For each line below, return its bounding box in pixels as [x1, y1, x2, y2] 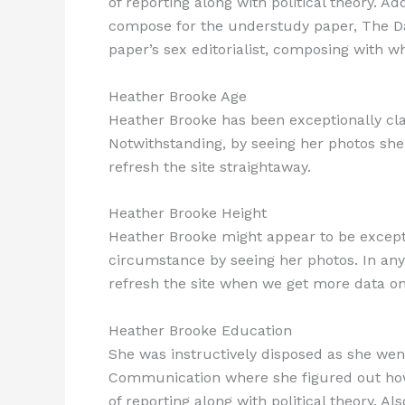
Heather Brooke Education [108, 321, 292, 339]
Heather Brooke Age [108, 87, 247, 105]
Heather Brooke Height [108, 204, 267, 222]
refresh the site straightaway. [108, 157, 311, 175]
